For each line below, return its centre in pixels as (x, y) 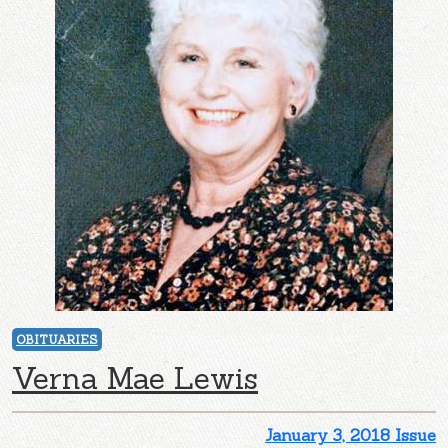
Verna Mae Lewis (135, 377)
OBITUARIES (57, 339)
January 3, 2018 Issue (350, 434)
